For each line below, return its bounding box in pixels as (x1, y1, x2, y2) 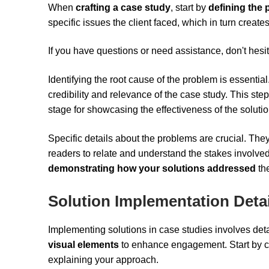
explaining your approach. (48, 255, 159, 265)
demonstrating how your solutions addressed (48, 163, 256, 174)
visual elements (48, 240, 119, 250)
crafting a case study (76, 2, 171, 13)
